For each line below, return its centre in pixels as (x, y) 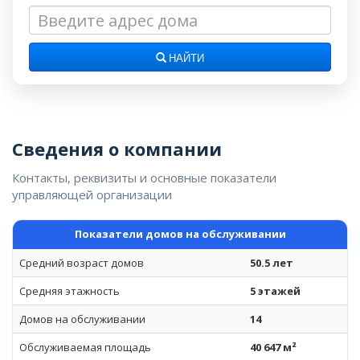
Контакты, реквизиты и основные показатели (144, 178)
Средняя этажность (70, 291)
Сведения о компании (117, 149)
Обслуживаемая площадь (85, 347)
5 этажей (275, 291)
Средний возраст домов (82, 263)
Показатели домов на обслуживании (180, 234)
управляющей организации (92, 194)
